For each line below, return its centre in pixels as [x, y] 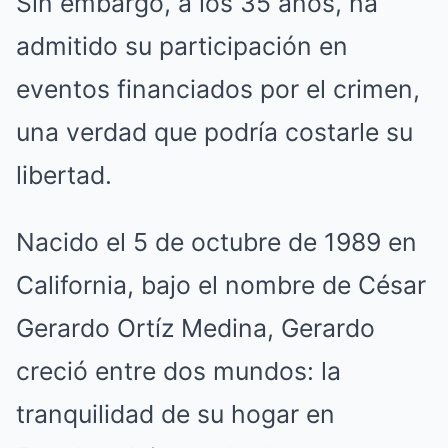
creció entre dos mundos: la [178, 371]
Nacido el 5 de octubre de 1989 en [216, 242]
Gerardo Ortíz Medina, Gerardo [195, 328]
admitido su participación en [182, 46]
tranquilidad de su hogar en [175, 414]
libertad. [64, 175]
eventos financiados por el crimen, [218, 89]
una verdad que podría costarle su [214, 132]
